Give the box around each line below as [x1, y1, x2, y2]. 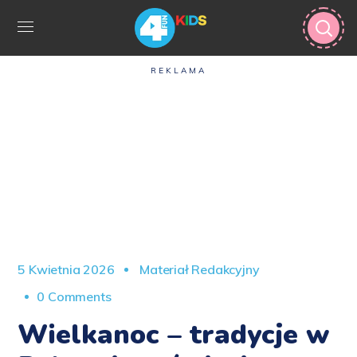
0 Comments [37, 288, 112, 304]
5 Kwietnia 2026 [18, 261, 115, 277]
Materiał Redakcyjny [136, 261, 260, 277]
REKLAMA [151, 65, 206, 76]
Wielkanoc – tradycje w [18, 316, 331, 353]
